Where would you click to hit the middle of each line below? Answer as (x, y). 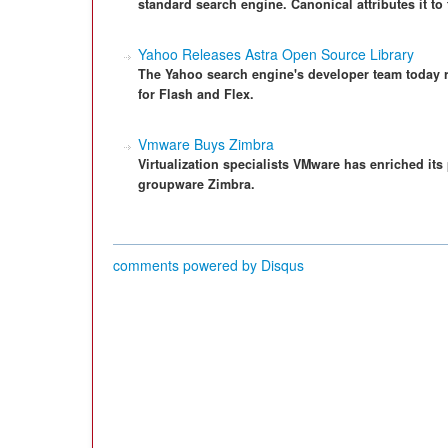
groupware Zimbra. (196, 184)
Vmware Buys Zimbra (206, 144)
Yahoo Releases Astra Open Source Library (276, 54)
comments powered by (187, 265)
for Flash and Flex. (196, 94)
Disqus (282, 265)
